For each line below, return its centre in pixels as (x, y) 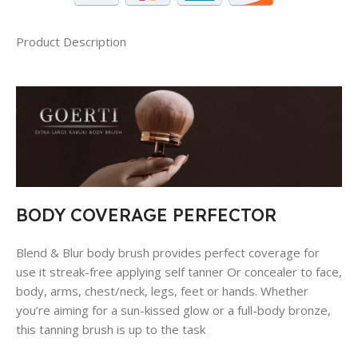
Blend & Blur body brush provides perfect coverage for (168, 253)
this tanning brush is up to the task (111, 330)
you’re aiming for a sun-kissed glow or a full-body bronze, (173, 310)
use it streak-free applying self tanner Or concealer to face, (179, 272)
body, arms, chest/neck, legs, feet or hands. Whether (162, 291)
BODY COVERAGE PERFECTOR (146, 215)
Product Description (71, 42)
